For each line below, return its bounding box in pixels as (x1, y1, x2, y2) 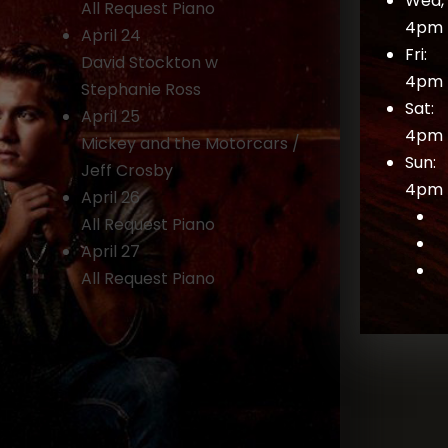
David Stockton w (81, 50, 218, 74)
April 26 (81, 185, 140, 209)
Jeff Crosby (81, 158, 173, 182)
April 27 (81, 239, 140, 263)
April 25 (81, 104, 140, 128)
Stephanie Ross (81, 77, 201, 101)
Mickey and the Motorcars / (81, 131, 300, 155)
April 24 (81, 23, 141, 47)
